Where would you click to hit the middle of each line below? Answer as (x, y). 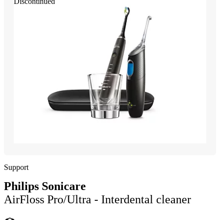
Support (16, 167)
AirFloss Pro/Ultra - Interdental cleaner (97, 199)
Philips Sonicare (45, 186)
